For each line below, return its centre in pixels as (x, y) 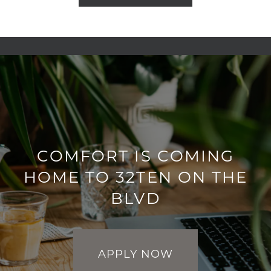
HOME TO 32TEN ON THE (135, 176)
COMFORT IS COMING (135, 155)
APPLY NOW (135, 253)
